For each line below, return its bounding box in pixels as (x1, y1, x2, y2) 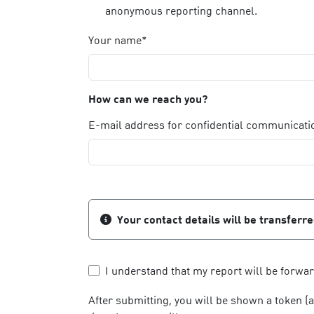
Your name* (88, 32, 147, 47)
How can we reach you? (88, 91, 207, 106)
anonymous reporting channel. (105, 3, 257, 18)
